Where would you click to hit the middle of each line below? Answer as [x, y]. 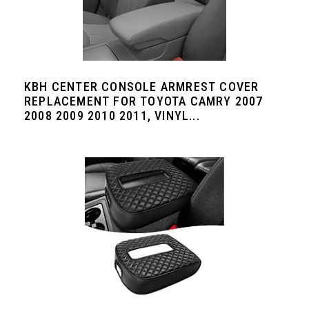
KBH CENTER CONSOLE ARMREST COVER [142, 87]
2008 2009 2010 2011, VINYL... [112, 116]
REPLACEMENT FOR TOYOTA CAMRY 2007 [144, 101]
